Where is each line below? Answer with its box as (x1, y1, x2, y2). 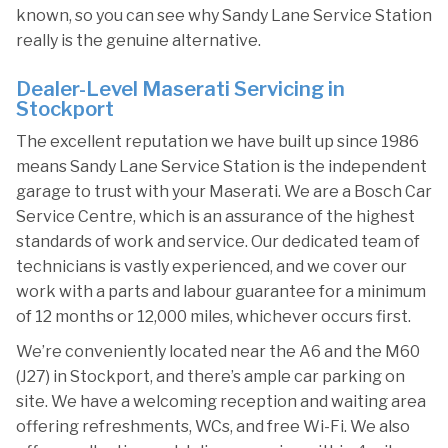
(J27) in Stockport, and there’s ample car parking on (16, 367, 405, 386)
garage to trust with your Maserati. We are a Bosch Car (16, 182, 432, 201)
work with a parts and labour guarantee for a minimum (16, 282, 426, 301)
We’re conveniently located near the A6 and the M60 (16, 342, 420, 361)
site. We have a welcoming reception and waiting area (16, 392, 426, 411)
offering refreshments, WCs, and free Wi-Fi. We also (16, 417, 410, 436)
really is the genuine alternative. (16, 31, 261, 50)
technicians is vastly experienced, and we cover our (16, 257, 407, 276)
